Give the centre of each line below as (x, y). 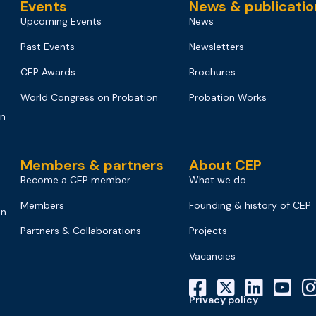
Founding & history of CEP (250, 205)
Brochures (212, 72)
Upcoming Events (61, 21)
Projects (208, 230)
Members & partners (92, 165)
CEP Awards (48, 72)
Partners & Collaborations (81, 230)
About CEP (225, 165)
